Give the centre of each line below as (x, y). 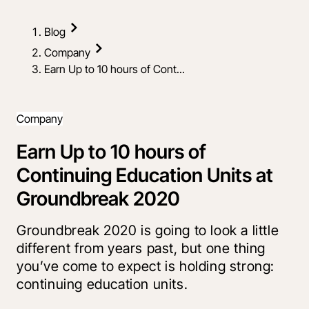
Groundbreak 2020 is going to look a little (148, 231)
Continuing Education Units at (145, 175)
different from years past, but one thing (141, 249)
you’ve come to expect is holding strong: (146, 267)
